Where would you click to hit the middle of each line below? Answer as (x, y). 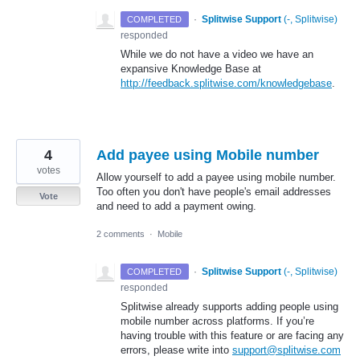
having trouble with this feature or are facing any (232, 336)
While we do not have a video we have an (217, 54)
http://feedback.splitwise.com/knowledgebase (226, 83)
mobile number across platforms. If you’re (217, 321)
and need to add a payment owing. (176, 206)
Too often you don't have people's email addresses (214, 191)
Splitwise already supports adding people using (229, 307)
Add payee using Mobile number (208, 155)
